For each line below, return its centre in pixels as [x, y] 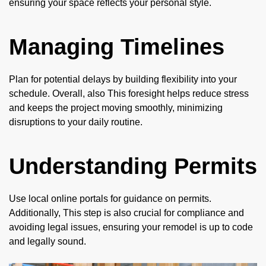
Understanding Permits [133, 166]
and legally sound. [47, 241]
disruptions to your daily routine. [76, 122]
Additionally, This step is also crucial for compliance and [126, 213]
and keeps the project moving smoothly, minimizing [116, 107]
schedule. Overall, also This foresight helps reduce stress [129, 93]
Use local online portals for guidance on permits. [110, 198]
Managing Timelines [117, 47]
